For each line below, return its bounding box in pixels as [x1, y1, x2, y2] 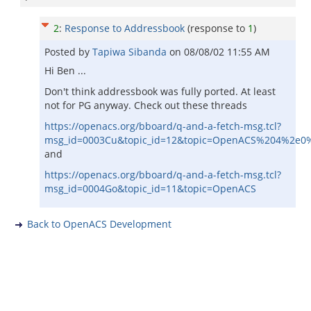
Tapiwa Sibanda [92, 45, 169, 58]
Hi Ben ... [44, 64, 86, 77]
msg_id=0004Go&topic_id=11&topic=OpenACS [44, 182, 256, 195]
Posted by [44, 45, 92, 58]
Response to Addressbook [65, 22, 185, 35]
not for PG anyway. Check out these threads [44, 99, 247, 112]
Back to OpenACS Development [27, 217, 171, 230]
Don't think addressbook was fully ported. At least [44, 85, 276, 98]
